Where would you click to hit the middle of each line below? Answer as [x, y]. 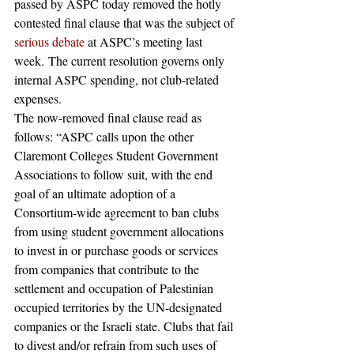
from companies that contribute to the [108, 269]
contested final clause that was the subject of [126, 23]
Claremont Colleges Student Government [118, 155]
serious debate [49, 41]
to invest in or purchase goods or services [118, 250]
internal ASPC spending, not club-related [118, 79]
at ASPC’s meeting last [145, 41]
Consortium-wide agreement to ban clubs [118, 212]
